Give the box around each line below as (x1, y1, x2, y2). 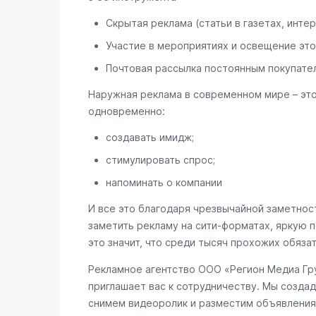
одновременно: (87, 105, 165, 117)
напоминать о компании (105, 176, 222, 188)
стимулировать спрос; (105, 154, 215, 166)
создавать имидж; (105, 131, 194, 143)
